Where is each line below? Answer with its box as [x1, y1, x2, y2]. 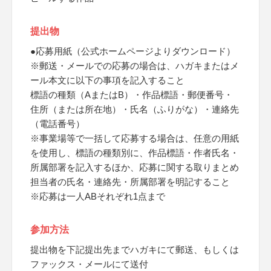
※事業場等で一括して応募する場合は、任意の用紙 [30, 133, 239, 143]
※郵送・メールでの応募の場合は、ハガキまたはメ [30, 60, 239, 71]
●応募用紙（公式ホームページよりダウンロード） [30, 46, 235, 56]
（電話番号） [30, 119, 85, 129]
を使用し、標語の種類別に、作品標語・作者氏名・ [30, 148, 239, 158]
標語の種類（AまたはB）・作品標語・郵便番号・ [30, 90, 233, 100]
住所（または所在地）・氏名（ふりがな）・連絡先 [30, 104, 239, 114]
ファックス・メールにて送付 [30, 259, 148, 269]
